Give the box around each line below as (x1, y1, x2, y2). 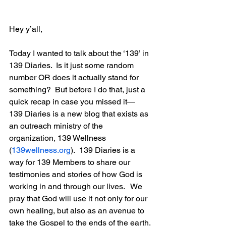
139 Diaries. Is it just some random (9, 61, 136, 71)
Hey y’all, (9, 24, 42, 34)
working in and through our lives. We (9, 182, 144, 192)
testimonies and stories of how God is (9, 169, 144, 180)
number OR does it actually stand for (9, 73, 141, 83)
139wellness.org (12, 145, 71, 155)
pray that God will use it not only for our (9, 194, 149, 204)
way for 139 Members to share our (9, 157, 132, 167)
